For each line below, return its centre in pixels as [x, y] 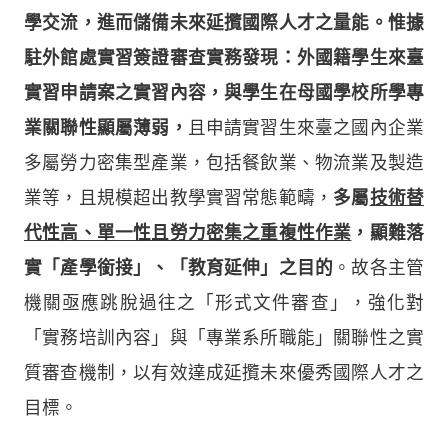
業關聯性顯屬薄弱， [106, 127]
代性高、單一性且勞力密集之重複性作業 [188, 232]
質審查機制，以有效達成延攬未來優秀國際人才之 [224, 372]
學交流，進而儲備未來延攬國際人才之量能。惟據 [224, 22]
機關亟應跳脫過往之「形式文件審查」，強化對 [224, 302]
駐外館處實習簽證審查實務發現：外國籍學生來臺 [224, 57]
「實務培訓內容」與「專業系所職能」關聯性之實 [224, 337]
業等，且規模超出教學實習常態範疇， [179, 197]
